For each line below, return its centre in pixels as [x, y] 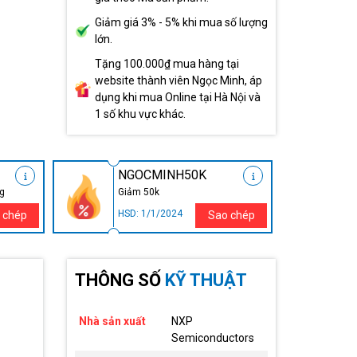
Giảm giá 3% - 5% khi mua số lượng [181, 23]
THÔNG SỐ [120, 280]
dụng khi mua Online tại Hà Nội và [177, 98]
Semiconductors [212, 338]
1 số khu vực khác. [140, 114]
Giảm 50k [139, 192]
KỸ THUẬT [206, 280]
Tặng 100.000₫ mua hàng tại [167, 64]
